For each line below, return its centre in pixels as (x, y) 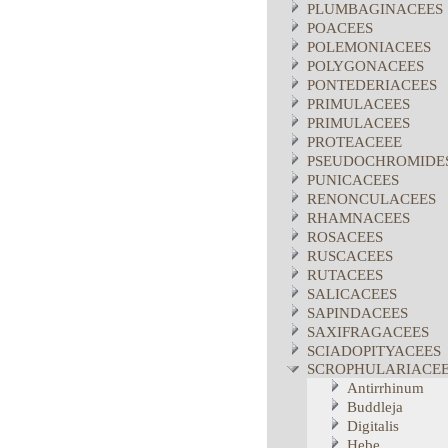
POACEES (340, 28)
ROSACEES (345, 237)
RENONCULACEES (371, 199)
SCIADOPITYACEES (374, 351)
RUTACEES (345, 275)
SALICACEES (352, 294)
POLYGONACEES (365, 66)
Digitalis (373, 426)
